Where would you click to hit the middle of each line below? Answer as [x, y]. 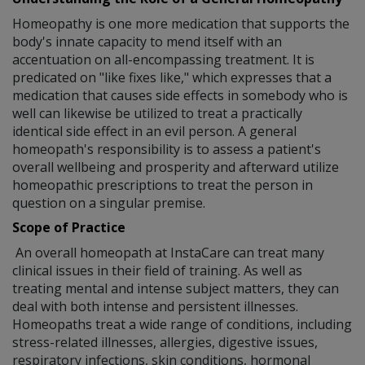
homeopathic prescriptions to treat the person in [163, 185]
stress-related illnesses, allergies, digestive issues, [165, 342]
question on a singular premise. [109, 202]
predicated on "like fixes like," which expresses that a [172, 77]
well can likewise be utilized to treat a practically [157, 113]
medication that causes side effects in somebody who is [180, 95]
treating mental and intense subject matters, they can [176, 288]
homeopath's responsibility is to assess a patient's [167, 149]
